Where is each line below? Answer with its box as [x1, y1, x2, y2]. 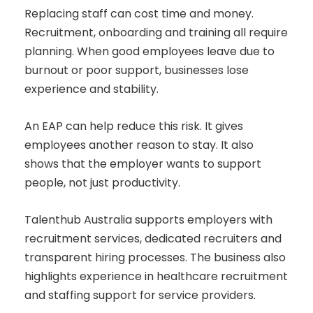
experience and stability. [24, 81, 159, 98]
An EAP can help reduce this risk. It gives [24, 118, 243, 135]
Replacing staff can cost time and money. [24, 6, 254, 22]
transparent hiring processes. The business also [24, 249, 286, 266]
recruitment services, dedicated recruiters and [24, 231, 282, 247]
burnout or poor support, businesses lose [24, 62, 249, 79]
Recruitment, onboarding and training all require [24, 24, 288, 41]
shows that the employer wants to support [24, 156, 261, 173]
